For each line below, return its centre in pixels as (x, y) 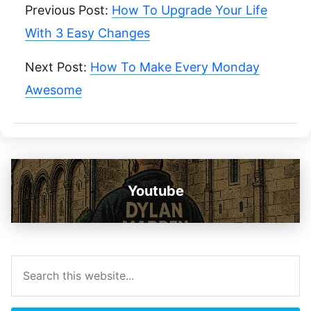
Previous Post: (68, 10)
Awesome (53, 90)
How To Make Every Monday (175, 67)
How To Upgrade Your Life (190, 10)
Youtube (155, 191)
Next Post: (58, 67)
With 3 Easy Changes (87, 33)
